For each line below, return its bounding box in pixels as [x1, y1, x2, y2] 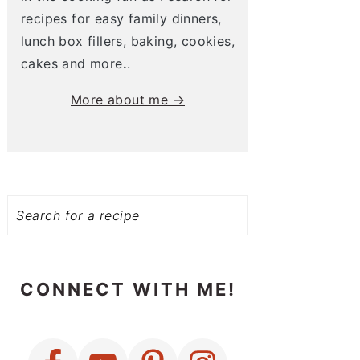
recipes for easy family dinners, [21, 10, 222, 27]
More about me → [71, 92, 185, 108]
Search [6, 184, 51, 201]
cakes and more [21, 55, 123, 72]
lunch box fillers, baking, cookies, [21, 33, 235, 50]
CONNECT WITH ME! [19, 279, 236, 301]
